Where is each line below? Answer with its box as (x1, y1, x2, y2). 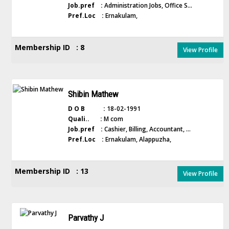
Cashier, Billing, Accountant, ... (102, 125, 191, 134)
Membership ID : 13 (15, 166, 88, 176)
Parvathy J (67, 213, 104, 223)
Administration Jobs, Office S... (102, 1, 192, 10)
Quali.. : (67, 114, 102, 124)
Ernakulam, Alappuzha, (103, 135, 171, 144)
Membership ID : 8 (15, 42, 84, 53)
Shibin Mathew (67, 89, 119, 100)
